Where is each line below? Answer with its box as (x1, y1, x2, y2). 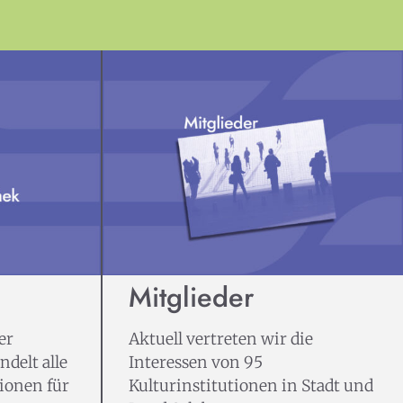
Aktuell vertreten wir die (128, 328, 313, 349)
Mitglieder (128, 276, 254, 318)
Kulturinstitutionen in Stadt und (128, 375, 373, 396)
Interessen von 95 (128, 352, 263, 372)
